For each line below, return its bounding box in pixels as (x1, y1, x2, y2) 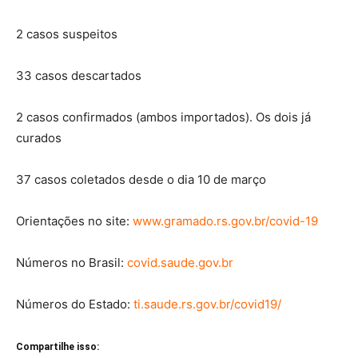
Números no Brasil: (16, 255, 127, 271)
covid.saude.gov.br (127, 255, 237, 271)
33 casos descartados (16, 68, 141, 84)
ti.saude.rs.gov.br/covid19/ (133, 296, 281, 312)
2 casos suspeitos (16, 26, 117, 42)
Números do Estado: (16, 296, 133, 312)
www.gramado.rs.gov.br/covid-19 (133, 213, 318, 229)
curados (16, 130, 62, 146)
